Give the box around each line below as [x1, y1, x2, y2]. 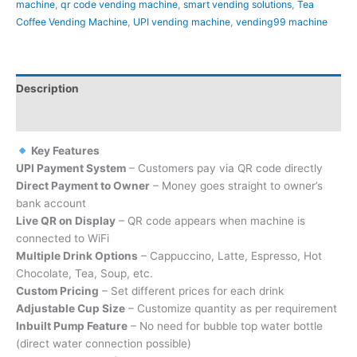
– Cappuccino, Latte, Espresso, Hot [138, 249, 322, 263]
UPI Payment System [16, 162, 126, 175]
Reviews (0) [16, 110, 80, 124]
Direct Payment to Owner [16, 179, 150, 193]
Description [16, 82, 79, 96]
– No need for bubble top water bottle [127, 320, 323, 333]
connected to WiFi [16, 232, 109, 245]
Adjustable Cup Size [16, 302, 125, 316]
